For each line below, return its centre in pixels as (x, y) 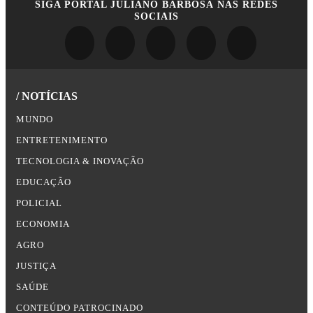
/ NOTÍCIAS (47, 96)
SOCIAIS (156, 16)
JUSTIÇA (36, 266)
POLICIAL (39, 203)
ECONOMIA (43, 224)
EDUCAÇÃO (44, 182)
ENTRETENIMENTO (62, 140)
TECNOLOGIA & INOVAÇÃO (80, 161)
